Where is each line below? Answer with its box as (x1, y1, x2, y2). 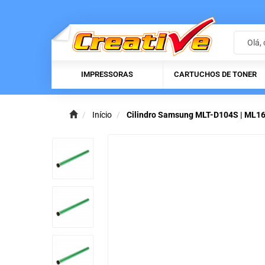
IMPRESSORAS (81, 70, 133, 79)
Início (92, 110, 112, 120)
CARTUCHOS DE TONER (174, 70, 257, 79)
